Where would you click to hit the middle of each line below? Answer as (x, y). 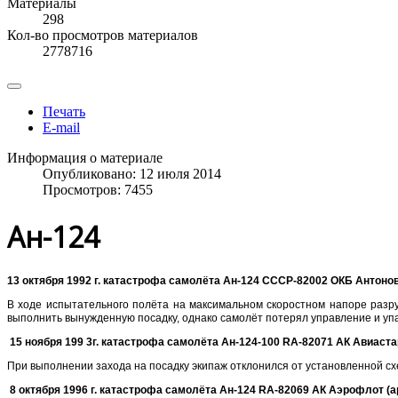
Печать (64, 112)
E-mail (61, 128)
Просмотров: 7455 (98, 190)
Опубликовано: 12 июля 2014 (132, 174)
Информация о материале (85, 158)
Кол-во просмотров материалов (103, 36)
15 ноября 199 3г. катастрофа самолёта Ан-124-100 (146, 342)
